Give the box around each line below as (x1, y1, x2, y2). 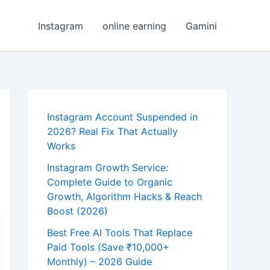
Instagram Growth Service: (47, 162, 168, 174)
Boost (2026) (47, 205, 108, 217)
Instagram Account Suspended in (47, 111, 198, 123)
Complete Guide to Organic (47, 176, 172, 188)
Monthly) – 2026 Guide (47, 256, 152, 268)
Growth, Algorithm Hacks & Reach (47, 190, 202, 202)
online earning (102, 19, 166, 32)
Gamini (186, 19, 217, 32)
